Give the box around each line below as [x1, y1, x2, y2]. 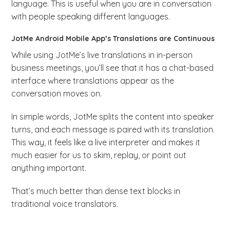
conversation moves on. [11, 88, 102, 99]
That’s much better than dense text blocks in [11, 186, 181, 197]
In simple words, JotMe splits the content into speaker [11, 111, 215, 122]
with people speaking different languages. [11, 11, 172, 22]
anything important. [11, 163, 89, 174]
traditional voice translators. [11, 199, 119, 209]
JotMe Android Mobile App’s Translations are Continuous [11, 34, 215, 44]
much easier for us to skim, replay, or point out [11, 150, 187, 161]
